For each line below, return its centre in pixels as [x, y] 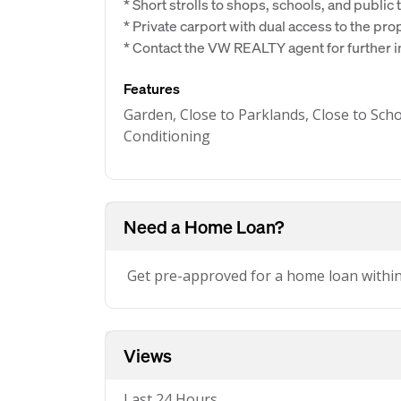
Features [152, 88]
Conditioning [167, 136]
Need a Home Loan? [204, 226]
